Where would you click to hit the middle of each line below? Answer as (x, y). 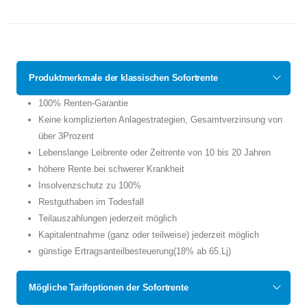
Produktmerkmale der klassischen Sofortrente (123, 78)
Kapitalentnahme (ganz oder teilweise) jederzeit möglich (149, 235)
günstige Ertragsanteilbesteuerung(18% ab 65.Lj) (135, 251)
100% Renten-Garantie (83, 103)
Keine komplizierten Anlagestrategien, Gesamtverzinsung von (160, 120)
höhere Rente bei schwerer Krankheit (111, 169)
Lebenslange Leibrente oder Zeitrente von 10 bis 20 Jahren (155, 152)
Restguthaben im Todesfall (91, 202)
